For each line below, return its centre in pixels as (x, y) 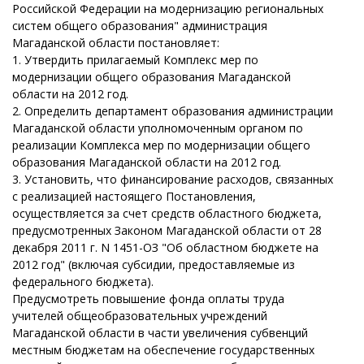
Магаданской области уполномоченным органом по (158, 128)
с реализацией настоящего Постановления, (134, 196)
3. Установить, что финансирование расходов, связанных (173, 179)
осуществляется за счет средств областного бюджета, (167, 213)
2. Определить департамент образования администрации (173, 111)
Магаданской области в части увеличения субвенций (160, 333)
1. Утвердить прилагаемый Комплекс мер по (135, 60)
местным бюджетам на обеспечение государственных (163, 350)
